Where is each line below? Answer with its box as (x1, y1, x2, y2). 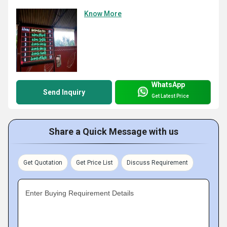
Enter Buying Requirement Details (25, 188, 134, 197)
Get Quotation (23, 159, 62, 166)
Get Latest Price (152, 93, 189, 99)
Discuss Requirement (127, 159, 188, 166)
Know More (84, 9, 122, 18)
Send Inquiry (43, 88, 85, 96)
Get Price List (76, 159, 113, 166)
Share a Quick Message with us (49, 126, 178, 137)
